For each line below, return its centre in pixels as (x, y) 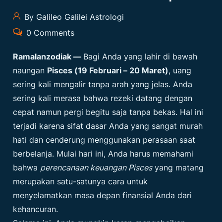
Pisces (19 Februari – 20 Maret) (108, 71)
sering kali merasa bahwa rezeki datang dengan (103, 98)
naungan (30, 71)
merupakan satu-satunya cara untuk (81, 182)
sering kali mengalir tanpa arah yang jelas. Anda (103, 84)
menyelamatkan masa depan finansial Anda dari (103, 195)
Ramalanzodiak (42, 57)
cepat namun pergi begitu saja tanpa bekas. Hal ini (108, 112)
